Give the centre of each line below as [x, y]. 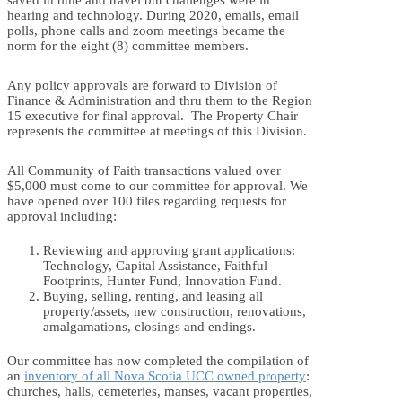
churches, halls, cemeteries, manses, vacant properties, [160, 391]
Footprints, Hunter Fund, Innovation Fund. [162, 280]
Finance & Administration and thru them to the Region [160, 100]
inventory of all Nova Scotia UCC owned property [165, 376]
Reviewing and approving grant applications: [169, 250]
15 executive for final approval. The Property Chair [153, 115]
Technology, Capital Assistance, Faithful [155, 265]
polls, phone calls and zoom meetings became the [146, 30]
